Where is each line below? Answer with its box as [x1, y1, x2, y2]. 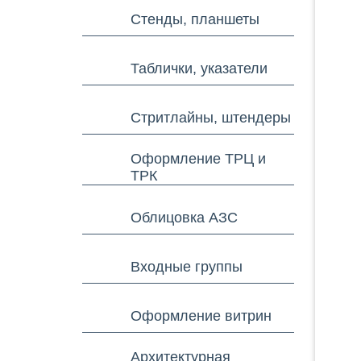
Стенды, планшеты [131, 10, 259, 27]
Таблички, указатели [131, 60, 268, 77]
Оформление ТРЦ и [131, 151, 266, 167]
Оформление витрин [131, 307, 272, 324]
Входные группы [131, 258, 243, 275]
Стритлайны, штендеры [131, 109, 291, 126]
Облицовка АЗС [131, 209, 238, 226]
